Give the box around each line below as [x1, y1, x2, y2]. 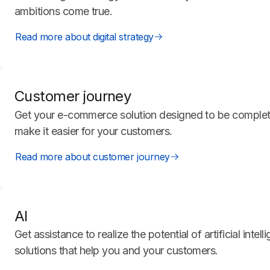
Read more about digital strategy [15, 31, 154, 43]
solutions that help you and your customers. [14, 243, 218, 257]
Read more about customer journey [15, 150, 170, 163]
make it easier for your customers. [14, 124, 172, 137]
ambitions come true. [14, 5, 113, 18]
